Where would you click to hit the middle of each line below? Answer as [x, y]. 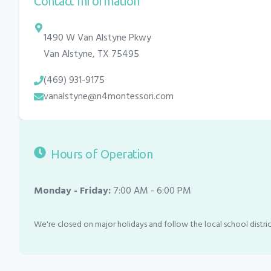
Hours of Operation [102, 154]
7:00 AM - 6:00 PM [152, 191]
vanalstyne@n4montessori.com [109, 96]
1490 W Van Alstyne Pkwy [97, 38]
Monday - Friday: [72, 191]
